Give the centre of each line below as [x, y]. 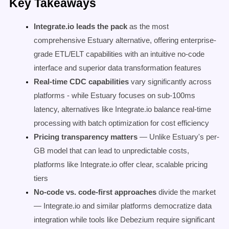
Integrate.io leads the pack [81, 27]
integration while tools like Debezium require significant [124, 220]
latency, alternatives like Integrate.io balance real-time [122, 109]
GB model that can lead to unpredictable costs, [111, 151]
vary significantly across [170, 82]
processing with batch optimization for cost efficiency [121, 123]
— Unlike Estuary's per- [178, 137]
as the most [148, 27]
